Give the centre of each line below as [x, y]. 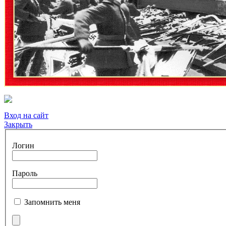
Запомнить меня [52, 202]
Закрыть [18, 125]
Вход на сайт [26, 116]
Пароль [25, 173]
